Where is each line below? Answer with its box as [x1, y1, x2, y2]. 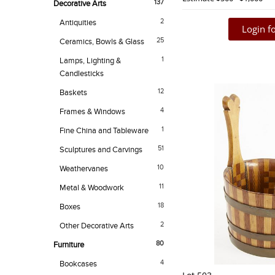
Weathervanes [60, 164, 108, 174]
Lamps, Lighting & [60, 56, 121, 66]
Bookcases [60, 259, 97, 269]
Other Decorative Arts [60, 221, 134, 231]
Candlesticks [60, 69, 104, 79]
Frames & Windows [60, 107, 125, 117]
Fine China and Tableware [60, 126, 149, 136]
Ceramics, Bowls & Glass [60, 37, 144, 47]
